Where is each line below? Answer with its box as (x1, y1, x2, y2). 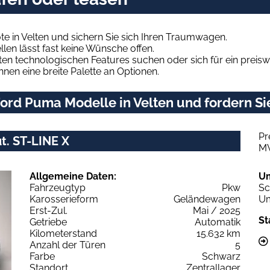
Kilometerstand (30, 227, 97, 239)
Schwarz (202, 250, 240, 262)
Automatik (195, 216, 240, 228)
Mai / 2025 (193, 204, 240, 216)
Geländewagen (174, 193, 240, 205)
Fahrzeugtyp (30, 181, 86, 193)
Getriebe (30, 216, 67, 228)
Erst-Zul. (30, 204, 67, 216)
